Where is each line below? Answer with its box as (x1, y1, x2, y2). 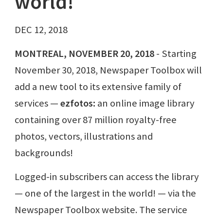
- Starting (154, 47, 197, 60)
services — (15, 97, 60, 110)
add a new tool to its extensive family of (15, 80, 182, 93)
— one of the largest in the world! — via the (15, 187, 196, 200)
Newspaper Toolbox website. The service (15, 203, 187, 217)
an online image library (97, 97, 195, 110)
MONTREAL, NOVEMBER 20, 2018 (15, 47, 154, 60)
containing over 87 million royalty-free (15, 113, 177, 127)
